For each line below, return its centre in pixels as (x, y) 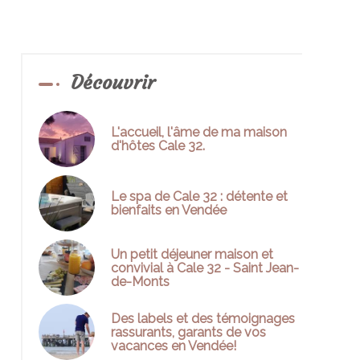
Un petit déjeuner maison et (192, 254)
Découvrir (113, 83)
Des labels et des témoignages (203, 318)
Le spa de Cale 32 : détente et (199, 196)
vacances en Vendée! (174, 346)
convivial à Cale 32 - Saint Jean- (205, 268)
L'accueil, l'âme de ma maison (199, 132)
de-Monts (140, 281)
